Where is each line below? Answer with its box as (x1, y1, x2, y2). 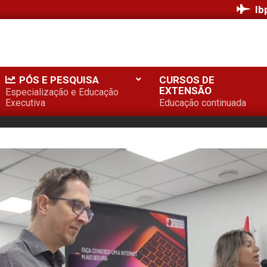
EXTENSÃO (159, 85, 212, 97)
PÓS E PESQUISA (19, 74, 99, 86)
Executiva (5, 97, 45, 108)
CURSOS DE (159, 74, 215, 86)
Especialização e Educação (5, 86, 119, 98)
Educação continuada (159, 97, 246, 108)
